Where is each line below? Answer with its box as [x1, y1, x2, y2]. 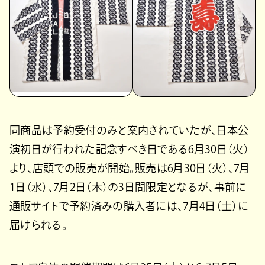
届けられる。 [9, 219, 67, 230]
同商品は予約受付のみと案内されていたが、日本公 [9, 125, 249, 135]
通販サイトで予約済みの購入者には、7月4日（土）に [9, 201, 248, 211]
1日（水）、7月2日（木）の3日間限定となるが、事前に [9, 182, 247, 192]
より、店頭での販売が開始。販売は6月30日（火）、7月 [9, 163, 250, 173]
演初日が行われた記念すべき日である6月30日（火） [9, 144, 249, 154]
